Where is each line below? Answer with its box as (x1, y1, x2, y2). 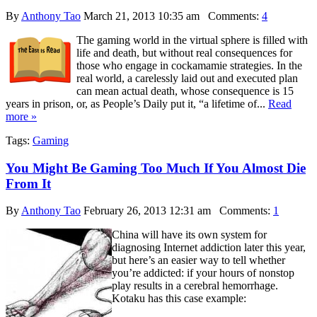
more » (6, 110, 37, 122)
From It (6, 175, 51, 191)
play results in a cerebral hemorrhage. (112, 279, 278, 292)
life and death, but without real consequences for (76, 46, 292, 59)
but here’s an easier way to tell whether (112, 254, 285, 267)
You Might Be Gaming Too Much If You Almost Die (6, 160, 306, 175)
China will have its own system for (112, 229, 267, 241)
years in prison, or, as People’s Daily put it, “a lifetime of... (6, 97, 268, 110)
